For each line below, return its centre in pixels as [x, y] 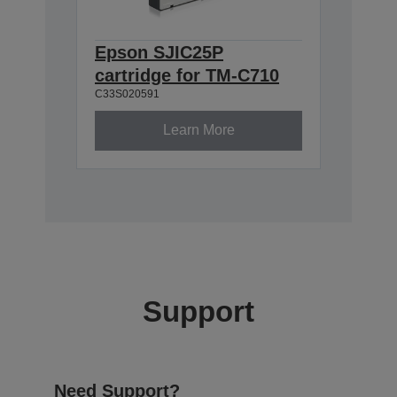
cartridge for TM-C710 [187, 75]
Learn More [198, 130]
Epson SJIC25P [159, 52]
